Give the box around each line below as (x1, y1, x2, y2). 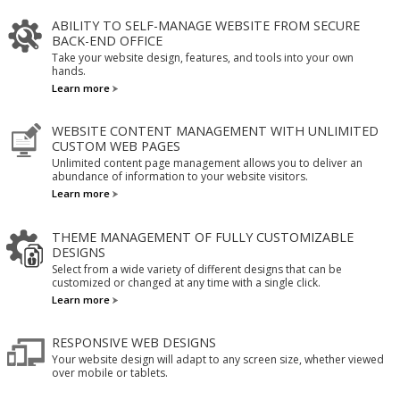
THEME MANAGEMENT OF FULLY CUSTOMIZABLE (51, 228, 354, 246)
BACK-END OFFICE (51, 31, 162, 49)
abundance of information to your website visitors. (51, 169, 308, 185)
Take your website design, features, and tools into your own (51, 49, 354, 65)
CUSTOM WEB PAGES (51, 137, 180, 155)
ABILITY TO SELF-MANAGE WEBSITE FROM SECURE (51, 16, 360, 34)
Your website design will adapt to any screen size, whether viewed (51, 352, 384, 368)
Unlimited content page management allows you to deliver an (51, 155, 362, 171)
